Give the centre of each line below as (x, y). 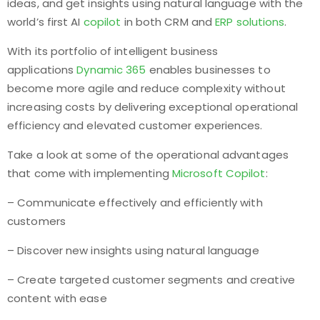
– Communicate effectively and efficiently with (135, 202)
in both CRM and (168, 22)
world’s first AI (45, 22)
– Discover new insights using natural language (133, 250)
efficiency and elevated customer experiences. (135, 125)
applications (42, 70)
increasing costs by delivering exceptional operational (153, 107)
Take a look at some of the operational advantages (148, 155)
